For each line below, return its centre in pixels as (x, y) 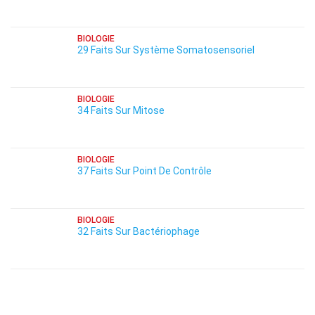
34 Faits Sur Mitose (121, 110)
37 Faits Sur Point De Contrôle (144, 171)
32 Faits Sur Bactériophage (139, 231)
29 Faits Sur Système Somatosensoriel (166, 50)
